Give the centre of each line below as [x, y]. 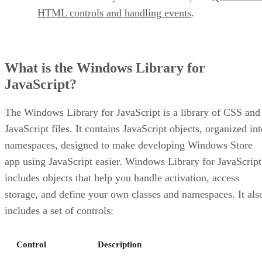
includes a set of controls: [59, 210]
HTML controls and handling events [114, 13]
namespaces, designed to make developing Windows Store [129, 145]
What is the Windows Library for [105, 68]
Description [120, 244]
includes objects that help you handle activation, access [122, 177]
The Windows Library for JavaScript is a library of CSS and [132, 112]
